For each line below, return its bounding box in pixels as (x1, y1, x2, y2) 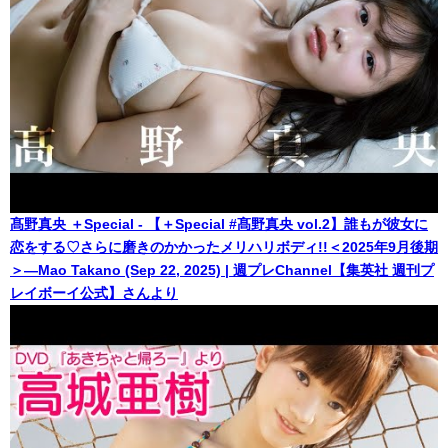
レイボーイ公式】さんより (10, 285, 178, 300)
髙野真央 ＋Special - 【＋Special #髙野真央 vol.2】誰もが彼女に (10, 216, 428, 231)
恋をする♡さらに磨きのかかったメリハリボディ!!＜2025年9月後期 (10, 239, 438, 254)
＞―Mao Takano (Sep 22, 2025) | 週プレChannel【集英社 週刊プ (10, 262, 434, 277)
